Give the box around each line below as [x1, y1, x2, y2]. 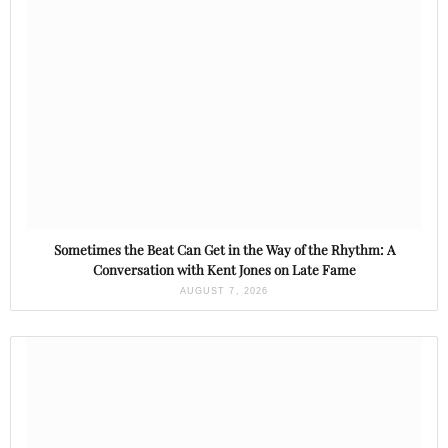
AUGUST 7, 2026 [179, 286, 269, 297]
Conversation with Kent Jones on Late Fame [92, 261, 356, 279]
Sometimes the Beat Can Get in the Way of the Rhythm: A [53, 241, 395, 259]
